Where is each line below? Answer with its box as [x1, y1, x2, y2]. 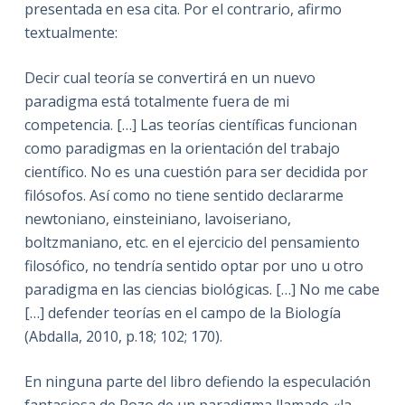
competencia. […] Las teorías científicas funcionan [24, 114, 357, 135]
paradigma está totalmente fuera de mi [24, 90, 289, 111]
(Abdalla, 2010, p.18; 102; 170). [24, 325, 222, 346]
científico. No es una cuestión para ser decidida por [24, 161, 368, 182]
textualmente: [24, 22, 118, 42]
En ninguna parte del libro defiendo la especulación [24, 371, 371, 391]
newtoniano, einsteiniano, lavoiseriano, [24, 208, 291, 229]
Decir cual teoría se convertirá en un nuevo [24, 67, 316, 88]
